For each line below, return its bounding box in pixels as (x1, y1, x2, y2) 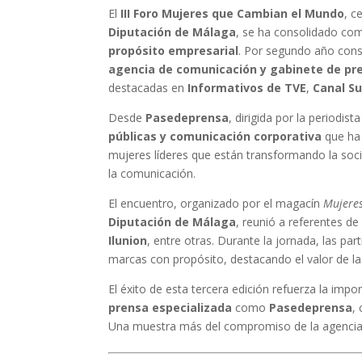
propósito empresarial (108, 43, 239, 58)
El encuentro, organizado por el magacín (108, 196, 324, 211)
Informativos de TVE (187, 80, 307, 95)
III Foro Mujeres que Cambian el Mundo (120, 6, 345, 21)
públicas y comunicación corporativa (108, 128, 322, 144)
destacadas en (108, 80, 188, 95)
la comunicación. (108, 166, 196, 181)
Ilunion (108, 233, 148, 248)
